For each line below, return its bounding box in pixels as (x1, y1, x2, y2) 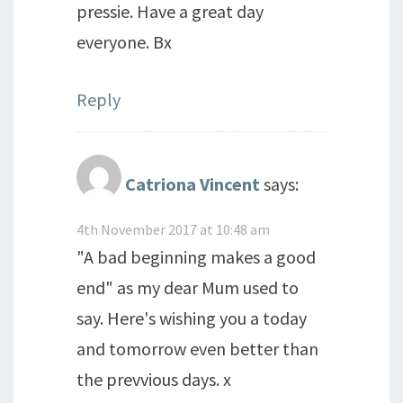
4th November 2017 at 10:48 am (76, 220, 270, 238)
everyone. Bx (76, 31, 172, 53)
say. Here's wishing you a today (76, 307, 307, 329)
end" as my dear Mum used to (76, 276, 299, 299)
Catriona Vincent (125, 172, 260, 195)
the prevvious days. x (76, 368, 231, 390)
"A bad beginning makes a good (76, 246, 316, 268)
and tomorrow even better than (76, 337, 318, 360)
